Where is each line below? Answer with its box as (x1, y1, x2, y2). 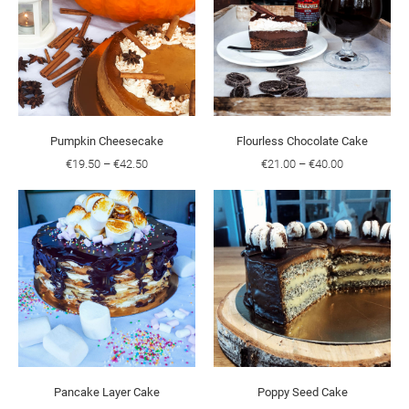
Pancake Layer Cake (54, 385, 160, 399)
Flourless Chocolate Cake (236, 134, 368, 148)
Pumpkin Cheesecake (50, 134, 163, 148)
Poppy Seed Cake (257, 385, 348, 399)
